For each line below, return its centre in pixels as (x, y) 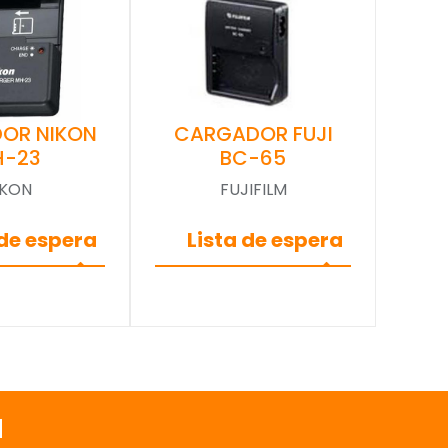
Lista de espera (265, 239)
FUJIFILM (253, 189)
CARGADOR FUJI (253, 133)
